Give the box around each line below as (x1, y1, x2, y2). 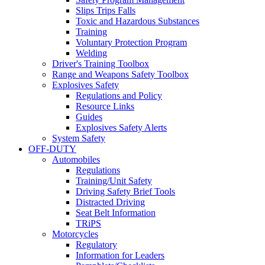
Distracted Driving (76, 197, 145, 208)
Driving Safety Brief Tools (76, 186, 175, 197)
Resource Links (76, 101, 134, 112)
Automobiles (52, 154, 100, 165)
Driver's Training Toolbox (52, 59, 149, 69)
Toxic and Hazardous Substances (76, 16, 199, 27)
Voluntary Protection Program (76, 37, 187, 48)
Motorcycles (52, 229, 98, 240)
